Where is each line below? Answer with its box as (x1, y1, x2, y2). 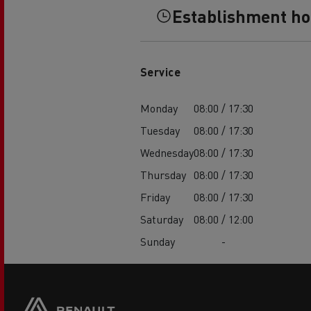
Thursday (140, 167, 186, 183)
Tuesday (140, 123, 180, 138)
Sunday (140, 234, 175, 249)
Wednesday (140, 145, 194, 160)
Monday (140, 101, 178, 116)
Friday (140, 190, 170, 205)
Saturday (140, 212, 183, 227)
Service (140, 65, 181, 80)
